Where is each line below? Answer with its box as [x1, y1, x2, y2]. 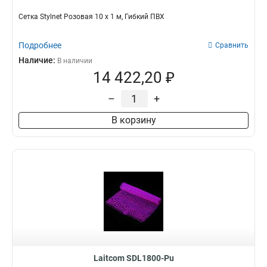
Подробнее [18, 41, 61, 50]
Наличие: [18, 55, 57, 65]
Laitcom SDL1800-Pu [93, 253, 174, 263]
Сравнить [215, 41, 249, 49]
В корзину [111, 114, 156, 126]
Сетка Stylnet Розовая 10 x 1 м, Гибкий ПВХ [18, 13, 164, 21]
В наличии [57, 57, 92, 65]
